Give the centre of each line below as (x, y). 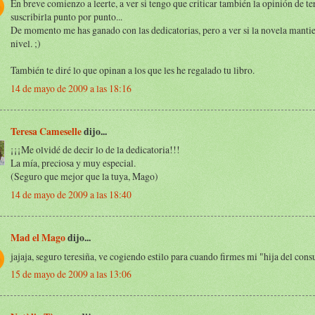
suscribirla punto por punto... (66, 17)
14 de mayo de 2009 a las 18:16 (71, 89)
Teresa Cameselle (46, 131)
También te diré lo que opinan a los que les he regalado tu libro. (133, 70)
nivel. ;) (26, 44)
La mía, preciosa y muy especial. (73, 163)
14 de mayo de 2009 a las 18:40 (71, 195)
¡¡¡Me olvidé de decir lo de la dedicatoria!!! (95, 150)
